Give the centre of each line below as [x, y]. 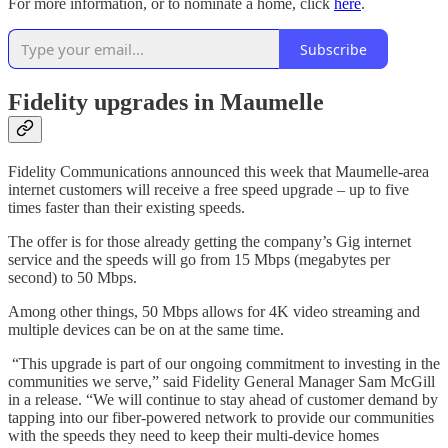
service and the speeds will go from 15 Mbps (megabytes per [199, 259]
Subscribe [333, 49]
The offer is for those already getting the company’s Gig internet [209, 241]
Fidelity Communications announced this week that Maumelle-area [218, 171]
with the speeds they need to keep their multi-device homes [193, 435]
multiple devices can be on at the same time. [146, 329]
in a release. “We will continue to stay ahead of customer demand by [223, 399]
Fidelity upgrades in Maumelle [166, 101]
